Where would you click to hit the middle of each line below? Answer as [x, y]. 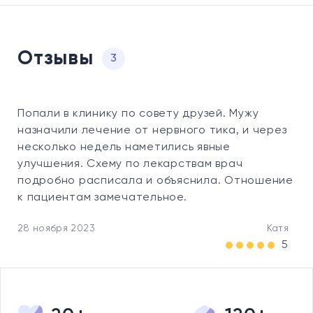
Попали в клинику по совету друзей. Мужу [138, 114]
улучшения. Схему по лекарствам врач [130, 165]
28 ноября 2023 [56, 229]
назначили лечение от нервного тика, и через [152, 131]
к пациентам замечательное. [102, 198]
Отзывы [56, 59]
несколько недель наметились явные [124, 148]
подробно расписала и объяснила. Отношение [155, 181]
